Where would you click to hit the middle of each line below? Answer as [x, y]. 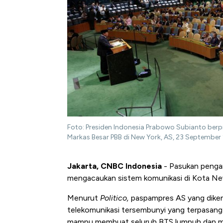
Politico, [115, 198]
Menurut [84, 198]
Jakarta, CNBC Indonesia [114, 166]
